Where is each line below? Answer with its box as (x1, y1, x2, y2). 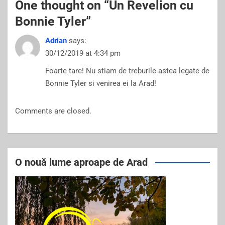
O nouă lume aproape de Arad (15, 156, 148, 168)
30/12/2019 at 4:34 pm (45, 49, 121, 58)
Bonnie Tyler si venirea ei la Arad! (45, 79, 156, 88)
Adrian (45, 36, 67, 45)
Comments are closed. (15, 106, 91, 116)
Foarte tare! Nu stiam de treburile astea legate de (45, 66, 209, 75)
